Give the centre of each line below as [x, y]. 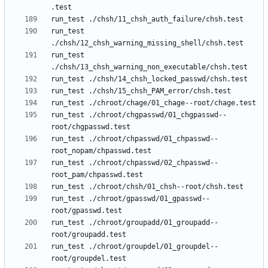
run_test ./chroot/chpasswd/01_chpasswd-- [135, 139]
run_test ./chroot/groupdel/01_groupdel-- [135, 247]
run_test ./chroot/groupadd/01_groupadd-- [135, 223]
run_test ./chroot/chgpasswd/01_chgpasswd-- [139, 115]
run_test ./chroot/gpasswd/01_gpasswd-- [130, 199]
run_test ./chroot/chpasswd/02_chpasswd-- [135, 163]
